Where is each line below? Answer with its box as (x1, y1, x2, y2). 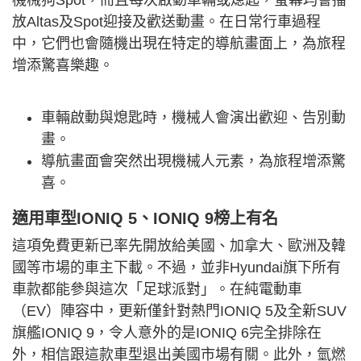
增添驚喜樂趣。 (12, 57, 114, 74)
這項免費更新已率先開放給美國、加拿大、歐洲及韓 (12, 238, 346, 255)
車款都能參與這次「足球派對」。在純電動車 (12, 281, 302, 298)
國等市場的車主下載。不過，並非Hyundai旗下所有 (12, 259, 341, 276)
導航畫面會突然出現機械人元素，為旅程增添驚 (41, 153, 346, 170)
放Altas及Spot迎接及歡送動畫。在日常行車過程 (12, 14, 321, 31)
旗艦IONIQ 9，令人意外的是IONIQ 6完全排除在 (12, 325, 322, 342)
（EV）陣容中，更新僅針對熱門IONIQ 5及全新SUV (12, 303, 346, 320)
